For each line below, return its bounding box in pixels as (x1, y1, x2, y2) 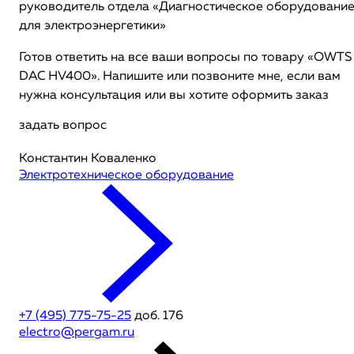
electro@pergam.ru (19, 326, 134, 339)
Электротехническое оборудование (19, 169, 234, 182)
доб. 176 (131, 310, 183, 322)
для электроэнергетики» (19, 20, 166, 32)
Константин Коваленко (19, 153, 156, 165)
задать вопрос (19, 119, 107, 132)
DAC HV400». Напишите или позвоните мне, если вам (19, 70, 341, 83)
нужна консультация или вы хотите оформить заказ (19, 89, 329, 102)
